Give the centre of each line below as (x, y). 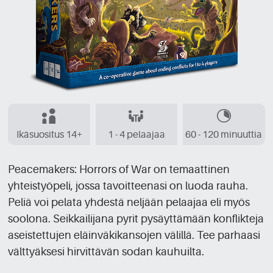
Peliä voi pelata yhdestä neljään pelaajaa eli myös (129, 202)
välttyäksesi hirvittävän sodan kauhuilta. (106, 251)
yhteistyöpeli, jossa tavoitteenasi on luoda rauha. (128, 186)
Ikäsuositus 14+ (49, 134)
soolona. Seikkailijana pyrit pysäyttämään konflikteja (136, 218)
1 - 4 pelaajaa (136, 134)
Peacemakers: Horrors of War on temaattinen (119, 169)
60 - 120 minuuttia (224, 134)
